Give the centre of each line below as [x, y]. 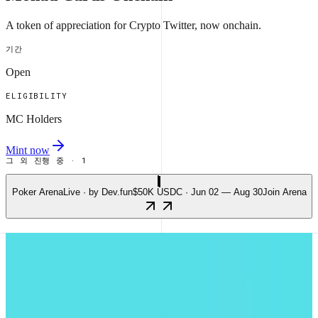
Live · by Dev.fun [98, 192]
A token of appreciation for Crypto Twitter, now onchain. [133, 25]
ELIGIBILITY [37, 95]
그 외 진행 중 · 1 [46, 160]
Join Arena [284, 192]
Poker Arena [37, 192]
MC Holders [34, 119]
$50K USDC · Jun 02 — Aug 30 [197, 192]
